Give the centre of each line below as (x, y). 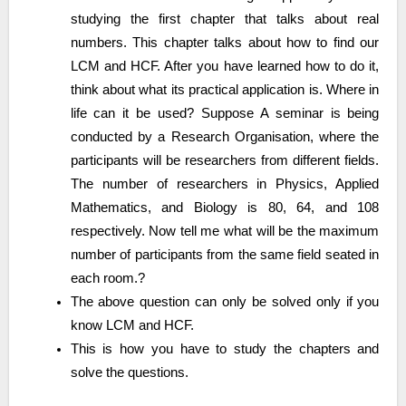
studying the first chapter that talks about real (225, 19)
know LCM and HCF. (134, 325)
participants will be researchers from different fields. (225, 160)
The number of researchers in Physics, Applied (225, 184)
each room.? (109, 278)
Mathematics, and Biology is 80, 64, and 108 (225, 207)
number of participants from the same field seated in (225, 254)
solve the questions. (129, 372)
